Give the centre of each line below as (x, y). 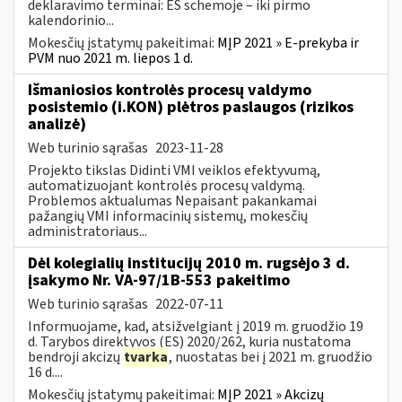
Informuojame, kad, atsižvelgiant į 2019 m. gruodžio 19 (196, 326)
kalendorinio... (71, 20)
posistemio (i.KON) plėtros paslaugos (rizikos (191, 107)
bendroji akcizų (75, 357)
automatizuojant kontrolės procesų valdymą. (166, 185)
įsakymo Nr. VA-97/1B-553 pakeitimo (159, 280)
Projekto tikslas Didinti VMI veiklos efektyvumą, (174, 170)
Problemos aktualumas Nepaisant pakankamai (172, 201)
